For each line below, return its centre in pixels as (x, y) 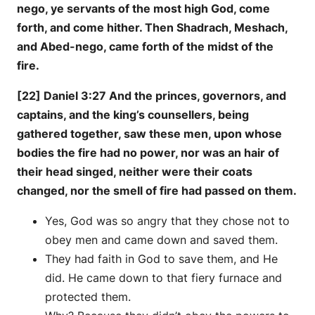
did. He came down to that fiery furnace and (163, 277)
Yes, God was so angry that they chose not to (167, 220)
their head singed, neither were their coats (135, 171)
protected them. (88, 296)
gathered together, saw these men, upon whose (149, 133)
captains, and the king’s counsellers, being (133, 114)
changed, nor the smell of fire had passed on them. (157, 190)
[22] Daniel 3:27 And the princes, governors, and (152, 95)
